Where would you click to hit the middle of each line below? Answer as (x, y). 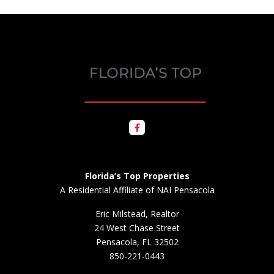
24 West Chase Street (137, 228)
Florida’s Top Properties (137, 176)
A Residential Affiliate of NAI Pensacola (137, 190)
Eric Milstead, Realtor (137, 214)
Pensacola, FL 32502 (137, 242)
